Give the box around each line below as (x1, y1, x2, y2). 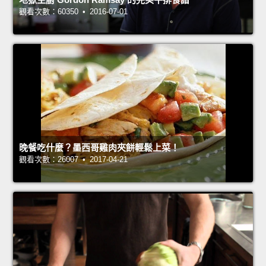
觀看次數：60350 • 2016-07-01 (19, 7, 128, 16)
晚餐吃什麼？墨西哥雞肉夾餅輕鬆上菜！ (19, 142, 179, 153)
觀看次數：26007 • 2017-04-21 (19, 154, 128, 164)
